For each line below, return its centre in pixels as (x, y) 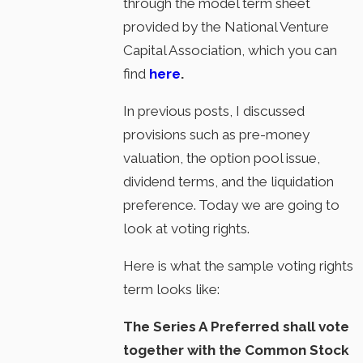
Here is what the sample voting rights (239, 265)
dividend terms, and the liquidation (229, 181)
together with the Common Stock (237, 350)
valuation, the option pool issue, (222, 158)
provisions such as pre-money (217, 134)
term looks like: (172, 289)
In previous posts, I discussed (214, 111)
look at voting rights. (190, 228)
